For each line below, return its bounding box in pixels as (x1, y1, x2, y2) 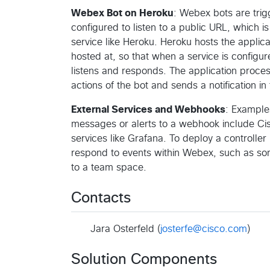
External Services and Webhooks (71, 104, 225, 115)
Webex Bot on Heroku (71, 8, 174, 18)
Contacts (71, 190, 131, 206)
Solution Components (71, 252, 217, 267)
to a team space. (71, 162, 146, 172)
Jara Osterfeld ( (90, 224, 160, 234)
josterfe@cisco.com (160, 224, 247, 234)
